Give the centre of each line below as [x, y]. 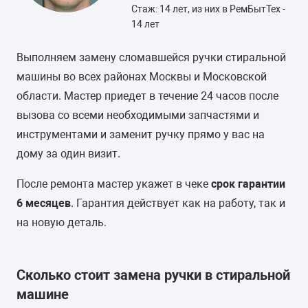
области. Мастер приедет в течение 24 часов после [147, 96]
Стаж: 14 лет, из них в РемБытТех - [208, 9]
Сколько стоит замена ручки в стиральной [153, 275]
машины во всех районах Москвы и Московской [142, 77]
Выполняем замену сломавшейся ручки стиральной [151, 57]
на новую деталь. [62, 222]
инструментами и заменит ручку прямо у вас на [141, 134]
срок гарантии [248, 184]
